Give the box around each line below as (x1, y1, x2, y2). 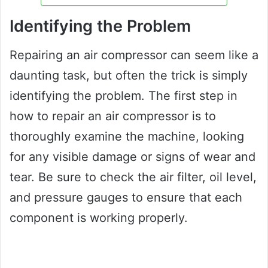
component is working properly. (10, 211, 188, 226)
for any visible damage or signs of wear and (10, 150, 255, 165)
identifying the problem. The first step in (10, 89, 237, 103)
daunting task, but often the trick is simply (10, 68, 248, 83)
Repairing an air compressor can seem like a (10, 48, 258, 63)
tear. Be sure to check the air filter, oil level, (10, 170, 257, 185)
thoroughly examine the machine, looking (10, 129, 244, 144)
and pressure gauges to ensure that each (10, 190, 242, 205)
